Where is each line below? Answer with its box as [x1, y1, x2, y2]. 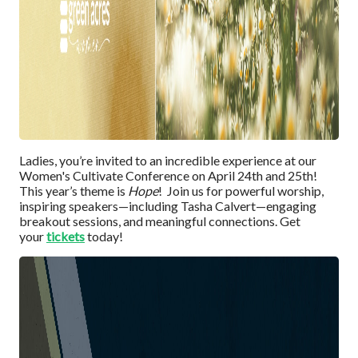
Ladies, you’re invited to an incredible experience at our [19, 153, 316, 169]
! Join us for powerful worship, [158, 183, 324, 199]
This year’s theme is [19, 183, 125, 199]
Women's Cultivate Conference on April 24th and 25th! [19, 168, 317, 184]
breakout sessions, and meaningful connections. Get [19, 213, 300, 229]
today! [87, 229, 123, 245]
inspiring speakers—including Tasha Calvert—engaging [19, 198, 316, 214]
